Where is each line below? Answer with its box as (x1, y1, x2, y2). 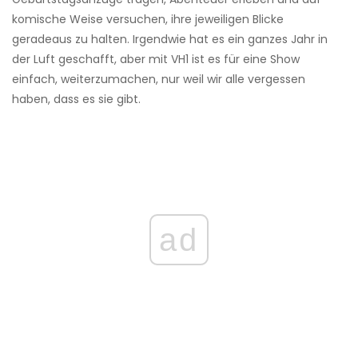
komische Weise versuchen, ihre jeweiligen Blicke (12, 11, 284, 28)
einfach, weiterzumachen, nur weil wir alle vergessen (12, 71, 305, 88)
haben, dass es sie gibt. (12, 91, 141, 108)
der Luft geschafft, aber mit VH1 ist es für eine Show (12, 51, 300, 68)
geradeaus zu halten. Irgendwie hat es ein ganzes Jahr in (12, 31, 328, 48)
